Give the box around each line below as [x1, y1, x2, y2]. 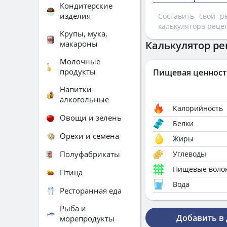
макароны [60, 39, 98, 49]
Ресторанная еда [60, 185, 122, 196]
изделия [60, 11, 91, 21]
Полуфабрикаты [60, 148, 120, 159]
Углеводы [173, 149, 206, 159]
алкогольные [60, 94, 109, 104]
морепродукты [60, 213, 115, 223]
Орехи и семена [60, 130, 119, 141]
